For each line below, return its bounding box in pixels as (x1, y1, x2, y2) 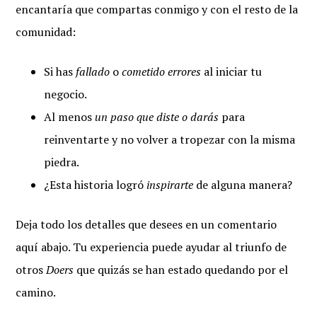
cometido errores (122, 64, 202, 79)
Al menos (44, 109, 96, 125)
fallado (76, 64, 110, 79)
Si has (44, 64, 76, 79)
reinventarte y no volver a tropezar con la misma (44, 132, 296, 147)
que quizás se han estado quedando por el (74, 262, 289, 277)
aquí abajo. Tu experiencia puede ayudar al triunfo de (16, 239, 287, 255)
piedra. (44, 154, 80, 170)
